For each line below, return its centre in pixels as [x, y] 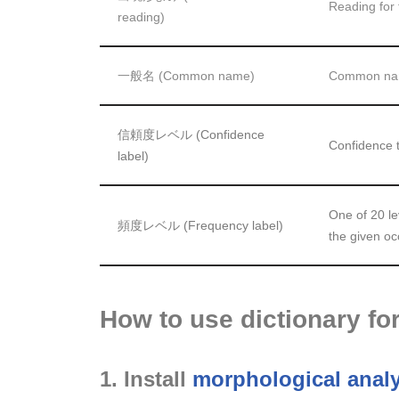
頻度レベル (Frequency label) [200, 226]
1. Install [146, 379]
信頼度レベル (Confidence [191, 135]
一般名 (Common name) [186, 76]
